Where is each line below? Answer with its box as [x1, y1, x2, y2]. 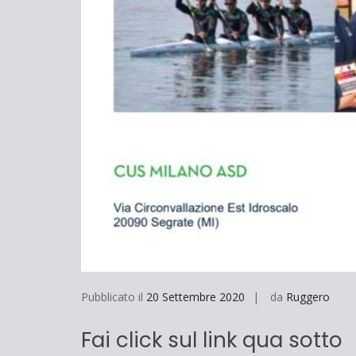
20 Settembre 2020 [146, 289, 245, 304]
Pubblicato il [81, 289, 146, 304]
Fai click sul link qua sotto [81, 326, 342, 354]
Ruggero [286, 289, 330, 304]
